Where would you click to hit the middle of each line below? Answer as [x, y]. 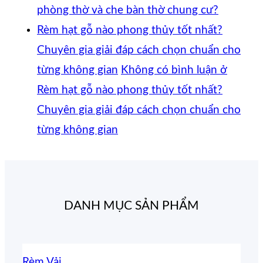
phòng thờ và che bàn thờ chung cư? [128, 10]
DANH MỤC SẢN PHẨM [131, 205]
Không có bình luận [169, 70]
